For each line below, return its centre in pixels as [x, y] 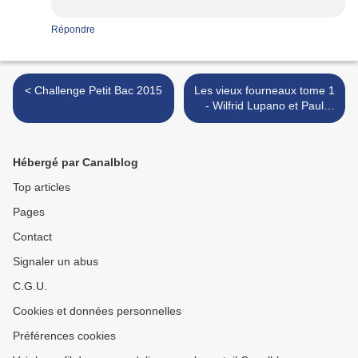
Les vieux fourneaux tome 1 [265, 91]
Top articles [42, 187]
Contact [32, 237]
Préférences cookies [64, 336]
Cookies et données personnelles [97, 311]
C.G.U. [30, 286]
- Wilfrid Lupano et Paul [265, 106]
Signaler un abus [56, 262]
